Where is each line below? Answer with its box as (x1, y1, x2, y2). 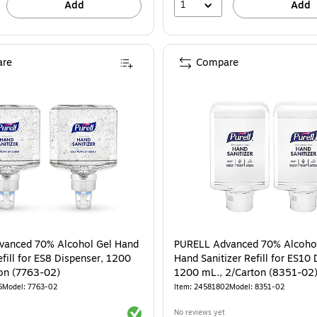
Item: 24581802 (174, 281, 229, 292)
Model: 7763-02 (2, 281, 57, 292)
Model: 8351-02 (229, 281, 284, 292)
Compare (196, 54, 238, 70)
